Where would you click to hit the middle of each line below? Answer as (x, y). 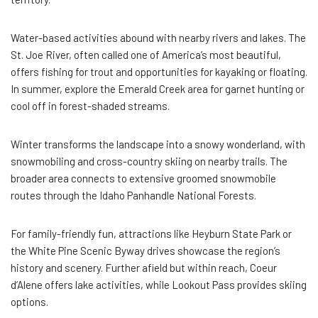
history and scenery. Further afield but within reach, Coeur (144, 267)
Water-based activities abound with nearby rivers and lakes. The (158, 37)
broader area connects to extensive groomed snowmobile (143, 178)
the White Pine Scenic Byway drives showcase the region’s (146, 250)
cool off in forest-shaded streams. (90, 105)
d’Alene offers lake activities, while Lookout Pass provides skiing (159, 284)
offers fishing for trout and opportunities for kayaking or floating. (159, 71)
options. (29, 301)
